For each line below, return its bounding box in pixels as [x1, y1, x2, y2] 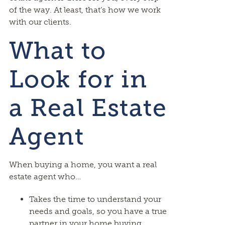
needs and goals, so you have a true [29, 206, 167, 216]
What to [9, 36, 106, 65]
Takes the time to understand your [29, 194, 161, 204]
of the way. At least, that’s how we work [9, 5, 161, 15]
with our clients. [9, 17, 71, 27]
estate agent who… [9, 172, 81, 181]
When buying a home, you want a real [9, 160, 157, 169]
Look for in [9, 65, 148, 93]
